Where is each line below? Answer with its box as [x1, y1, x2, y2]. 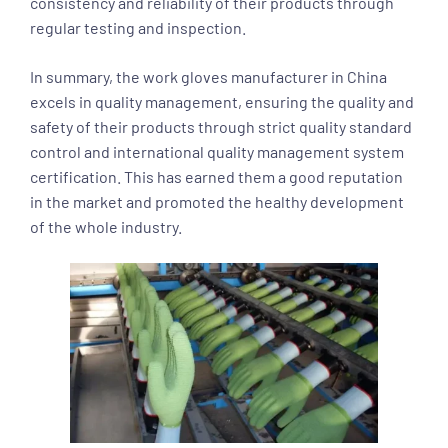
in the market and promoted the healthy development [30, 192, 404, 211]
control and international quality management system [30, 142, 404, 161]
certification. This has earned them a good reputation [30, 167, 403, 186]
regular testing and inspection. [30, 18, 246, 37]
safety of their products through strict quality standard [30, 117, 412, 136]
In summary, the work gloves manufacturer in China [30, 67, 387, 86]
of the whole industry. [30, 217, 182, 236]
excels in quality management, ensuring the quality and [30, 92, 414, 111]
